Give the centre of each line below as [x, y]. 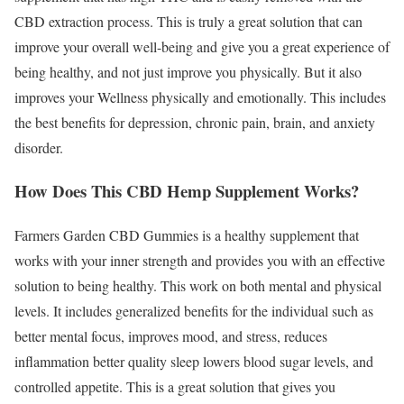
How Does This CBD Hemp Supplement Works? [187, 191]
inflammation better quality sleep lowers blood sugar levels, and [194, 362]
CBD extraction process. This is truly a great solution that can [188, 21]
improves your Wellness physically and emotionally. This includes [200, 96]
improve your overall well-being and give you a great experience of [202, 46]
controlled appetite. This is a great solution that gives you [175, 387]
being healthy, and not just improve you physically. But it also [188, 71]
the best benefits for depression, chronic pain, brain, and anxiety [195, 122]
